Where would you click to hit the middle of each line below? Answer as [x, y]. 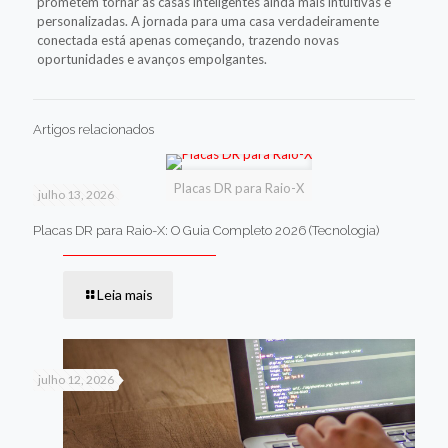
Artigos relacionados [93, 129]
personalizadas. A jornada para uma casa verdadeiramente [207, 20]
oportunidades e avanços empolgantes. [151, 58]
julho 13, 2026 [76, 194]
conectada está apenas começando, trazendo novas [187, 39]
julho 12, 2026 [76, 379]
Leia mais [125, 294]
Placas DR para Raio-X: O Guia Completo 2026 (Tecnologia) [206, 230]
